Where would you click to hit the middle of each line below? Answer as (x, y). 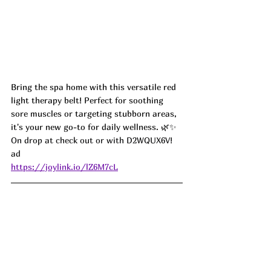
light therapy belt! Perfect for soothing (88, 100)
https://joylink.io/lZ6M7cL (64, 167)
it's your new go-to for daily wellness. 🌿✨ (94, 127)
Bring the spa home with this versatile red (95, 87)
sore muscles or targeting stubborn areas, (95, 114)
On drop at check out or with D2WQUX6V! (93, 140)
